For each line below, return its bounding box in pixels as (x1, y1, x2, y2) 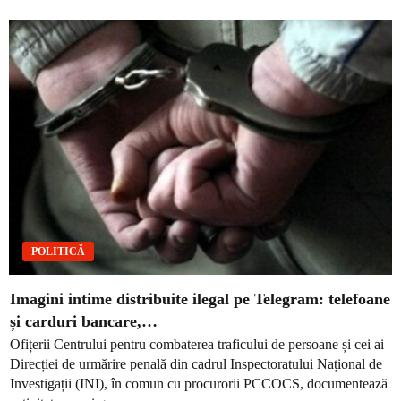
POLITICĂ (31, 245, 85, 259)
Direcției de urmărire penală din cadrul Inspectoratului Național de (10, 355, 382, 371)
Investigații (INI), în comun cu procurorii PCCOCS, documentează (10, 375, 388, 391)
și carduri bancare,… (10, 312, 158, 331)
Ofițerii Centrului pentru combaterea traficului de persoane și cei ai (10, 336, 384, 352)
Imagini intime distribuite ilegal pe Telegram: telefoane (10, 290, 390, 309)
